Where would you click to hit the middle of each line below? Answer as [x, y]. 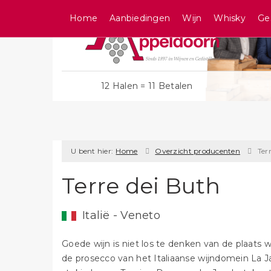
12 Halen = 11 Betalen [147, 86]
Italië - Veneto [121, 215]
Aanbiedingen [140, 18]
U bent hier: [92, 151]
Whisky [230, 18]
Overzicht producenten [198, 151]
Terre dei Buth [141, 186]
